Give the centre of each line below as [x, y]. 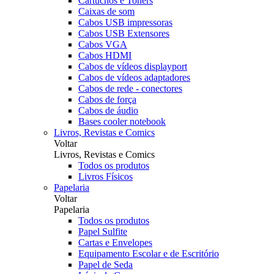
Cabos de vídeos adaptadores [134, 77]
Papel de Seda [106, 265]
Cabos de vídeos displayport [133, 66]
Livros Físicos [106, 176]
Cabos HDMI [105, 55]
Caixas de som [106, 11]
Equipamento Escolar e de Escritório [149, 254]
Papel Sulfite [103, 231]
